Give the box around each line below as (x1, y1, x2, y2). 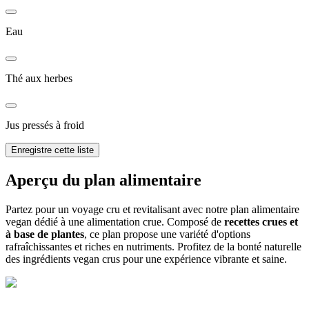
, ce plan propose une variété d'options (84, 228, 250, 240)
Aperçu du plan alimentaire (6, 170, 201, 189)
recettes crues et (224, 215, 298, 228)
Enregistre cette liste (11, 144, 94, 155)
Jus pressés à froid (6, 119, 84, 131)
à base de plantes (6, 228, 84, 240)
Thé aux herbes (6, 72, 72, 84)
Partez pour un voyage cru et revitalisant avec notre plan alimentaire (6, 203, 299, 215)
